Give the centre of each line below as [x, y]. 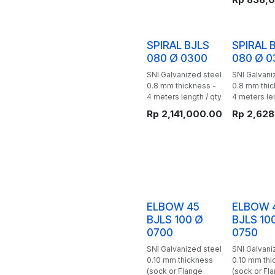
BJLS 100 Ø [175, 219]
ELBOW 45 [173, 207]
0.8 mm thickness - [181, 86]
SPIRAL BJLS [178, 45]
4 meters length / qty [184, 97]
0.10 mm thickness [180, 260]
